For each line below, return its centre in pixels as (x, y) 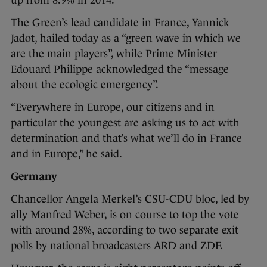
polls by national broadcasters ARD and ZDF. (117, 245)
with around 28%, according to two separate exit (125, 230)
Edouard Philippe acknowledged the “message (120, 69)
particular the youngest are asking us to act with (125, 122)
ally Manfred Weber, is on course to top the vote (125, 214)
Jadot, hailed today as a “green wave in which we (126, 38)
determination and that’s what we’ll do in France (126, 138)
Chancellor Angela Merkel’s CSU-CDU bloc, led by (130, 199)
